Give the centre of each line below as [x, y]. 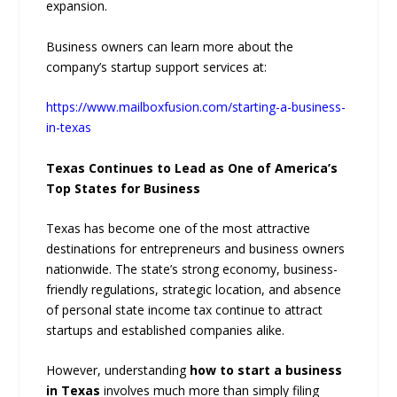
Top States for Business [124, 188]
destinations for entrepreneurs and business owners [196, 248]
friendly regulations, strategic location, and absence [194, 289]
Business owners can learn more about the [170, 46]
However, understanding [118, 370]
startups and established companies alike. [166, 330]
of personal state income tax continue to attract [185, 309]
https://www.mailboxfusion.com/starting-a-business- [196, 107]
